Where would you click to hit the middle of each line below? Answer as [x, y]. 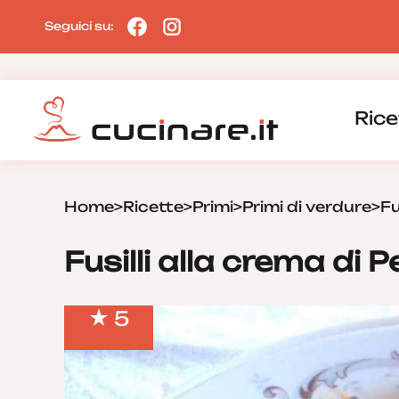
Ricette [153, 207]
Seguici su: [81, 25]
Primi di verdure [307, 207]
